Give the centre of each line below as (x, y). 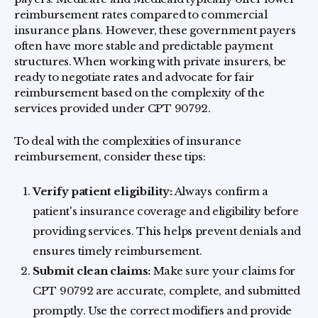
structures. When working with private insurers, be (150, 61)
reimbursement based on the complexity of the (139, 93)
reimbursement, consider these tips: (110, 157)
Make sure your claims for (223, 271)
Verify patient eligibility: (103, 191)
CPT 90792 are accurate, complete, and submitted (166, 291)
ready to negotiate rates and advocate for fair (134, 77)
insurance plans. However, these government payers (155, 30)
